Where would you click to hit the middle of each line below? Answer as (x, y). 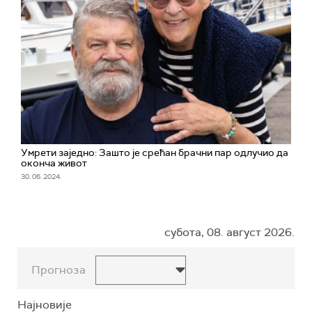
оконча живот (54, 163)
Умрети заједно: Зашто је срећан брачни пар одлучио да (155, 153)
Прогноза (58, 270)
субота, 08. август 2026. (229, 232)
